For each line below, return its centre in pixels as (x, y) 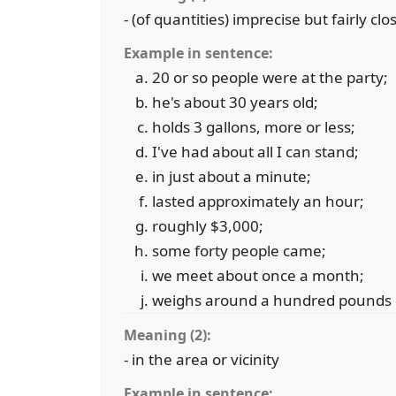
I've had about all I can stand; (255, 152)
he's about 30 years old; (235, 102)
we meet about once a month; (258, 275)
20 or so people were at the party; (270, 77)
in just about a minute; (232, 176)
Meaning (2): (168, 335)
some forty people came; (239, 251)
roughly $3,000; (208, 226)
